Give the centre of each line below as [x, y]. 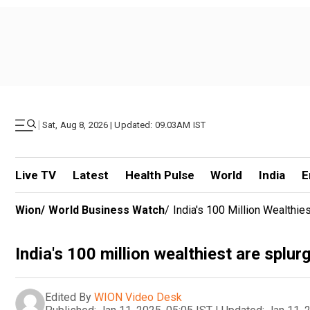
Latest [90, 175]
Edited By [68, 297]
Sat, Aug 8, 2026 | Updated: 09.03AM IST [124, 125]
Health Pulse [159, 175]
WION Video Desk [138, 297]
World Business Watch [107, 210]
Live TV [36, 175]
